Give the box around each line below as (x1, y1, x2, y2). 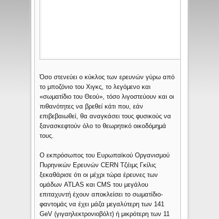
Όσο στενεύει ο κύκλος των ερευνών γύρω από (40, 73, 175, 81)
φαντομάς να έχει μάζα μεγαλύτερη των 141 (40, 200, 165, 208)
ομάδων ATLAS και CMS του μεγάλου (40, 181, 149, 189)
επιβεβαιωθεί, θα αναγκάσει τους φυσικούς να (40, 112, 172, 120)
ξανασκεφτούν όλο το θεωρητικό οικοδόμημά (40, 122, 167, 130)
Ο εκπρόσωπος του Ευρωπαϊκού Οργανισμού (40, 152, 170, 159)
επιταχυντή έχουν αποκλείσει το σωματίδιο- (40, 191, 163, 198)
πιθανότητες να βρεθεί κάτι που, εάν (40, 103, 144, 110)
